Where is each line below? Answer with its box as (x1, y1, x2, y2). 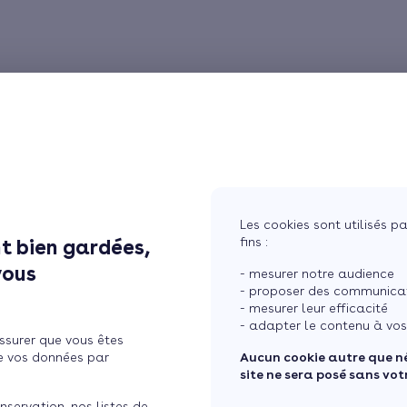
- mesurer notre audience (240, 266, 394, 281)
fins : (240, 234, 268, 249)
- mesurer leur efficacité (240, 301, 388, 315)
